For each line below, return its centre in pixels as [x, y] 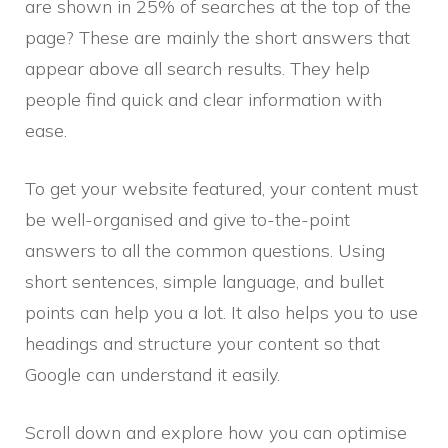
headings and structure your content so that [202, 343]
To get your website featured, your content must [221, 188]
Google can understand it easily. [152, 374]
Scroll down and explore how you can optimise [216, 432]
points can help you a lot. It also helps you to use [221, 312]
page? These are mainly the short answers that [217, 37]
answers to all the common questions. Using [205, 250]
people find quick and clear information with [203, 99]
